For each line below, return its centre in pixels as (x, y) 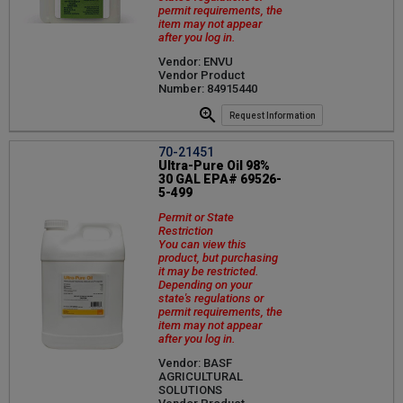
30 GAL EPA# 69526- (220, 179)
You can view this (202, 245)
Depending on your (205, 285)
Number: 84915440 (208, 88)
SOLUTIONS (190, 390)
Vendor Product (201, 75)
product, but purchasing (218, 258)
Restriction (186, 231)
